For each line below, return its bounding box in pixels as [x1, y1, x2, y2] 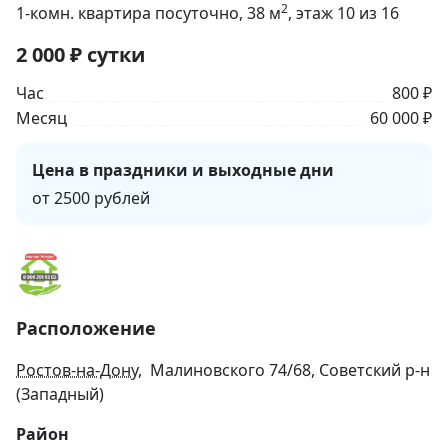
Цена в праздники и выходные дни [32, 159, 334, 182]
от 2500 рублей [32, 187, 150, 210]
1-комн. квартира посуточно [16, 2, 239, 25]
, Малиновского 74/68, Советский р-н [138, 359, 430, 382]
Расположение [16, 316, 156, 341]
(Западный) [16, 383, 104, 406]
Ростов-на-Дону [16, 359, 138, 382]
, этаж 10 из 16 [288, 2, 399, 25]
